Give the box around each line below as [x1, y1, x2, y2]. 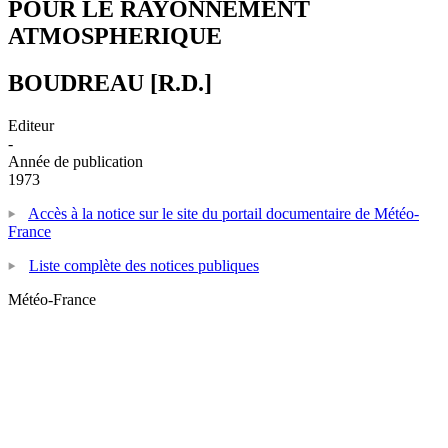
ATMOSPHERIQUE [8, 22, 222, 49]
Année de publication [8, 152, 143, 170]
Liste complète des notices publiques [29, 256, 259, 274]
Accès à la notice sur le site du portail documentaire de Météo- [28, 204, 419, 222]
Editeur [8, 116, 54, 134]
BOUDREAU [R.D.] [8, 69, 212, 96]
